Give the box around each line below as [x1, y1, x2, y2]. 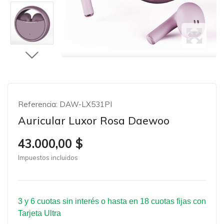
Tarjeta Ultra [18, 209, 61, 217]
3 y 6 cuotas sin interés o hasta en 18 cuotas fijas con [18, 197, 206, 205]
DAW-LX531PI [57, 99, 112, 109]
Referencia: [18, 99, 57, 109]
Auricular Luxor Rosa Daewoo [18, 114, 169, 127]
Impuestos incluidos [18, 153, 78, 161]
